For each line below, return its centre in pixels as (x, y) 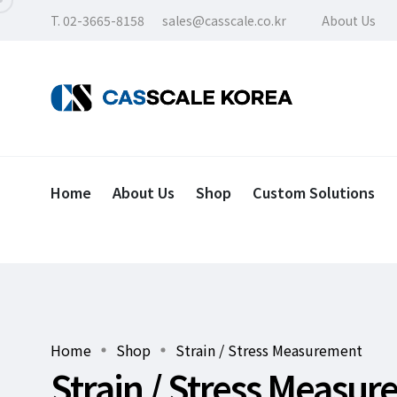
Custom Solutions (314, 192)
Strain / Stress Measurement (269, 350)
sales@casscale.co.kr (224, 20)
